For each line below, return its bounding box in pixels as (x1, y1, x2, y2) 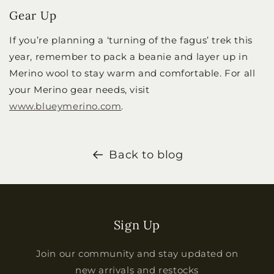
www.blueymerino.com (9, 100, 122, 113)
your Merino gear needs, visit (9, 84, 150, 96)
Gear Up (9, 8, 57, 23)
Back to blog (109, 148, 183, 162)
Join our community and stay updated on (35, 248, 239, 260)
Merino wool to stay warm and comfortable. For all (9, 67, 256, 80)
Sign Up (113, 217, 161, 233)
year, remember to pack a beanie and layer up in (9, 51, 248, 63)
